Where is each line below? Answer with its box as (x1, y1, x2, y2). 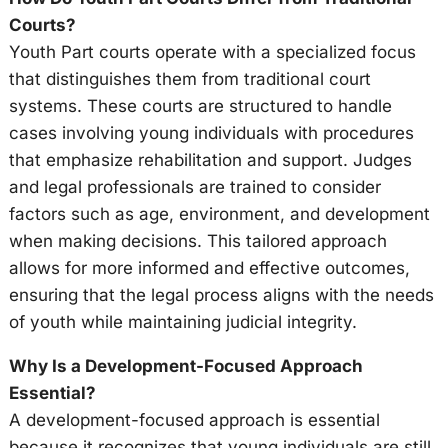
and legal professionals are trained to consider (8, 177, 381, 197)
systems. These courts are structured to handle (8, 96, 392, 116)
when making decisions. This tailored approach (8, 231, 387, 251)
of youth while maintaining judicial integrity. (8, 312, 357, 332)
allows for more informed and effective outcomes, (8, 258, 410, 278)
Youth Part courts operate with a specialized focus (8, 42, 416, 62)
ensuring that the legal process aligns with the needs (8, 285, 434, 305)
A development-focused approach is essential (8, 410, 380, 430)
